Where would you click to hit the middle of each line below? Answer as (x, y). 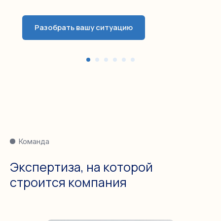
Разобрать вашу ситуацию (84, 28)
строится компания (68, 182)
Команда (34, 141)
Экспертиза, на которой (81, 167)
